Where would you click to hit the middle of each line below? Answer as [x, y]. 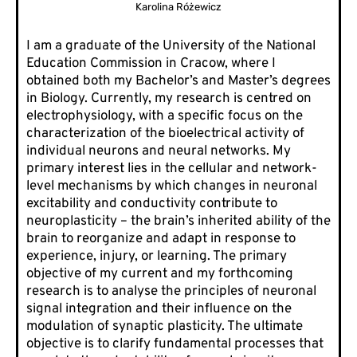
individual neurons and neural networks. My [159, 152]
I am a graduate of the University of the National [171, 47]
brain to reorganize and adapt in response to [161, 239]
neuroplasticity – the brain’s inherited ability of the [178, 222]
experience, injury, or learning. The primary [157, 257]
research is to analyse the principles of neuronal [171, 292]
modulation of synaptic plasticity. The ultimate [165, 327]
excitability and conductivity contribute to [152, 204]
